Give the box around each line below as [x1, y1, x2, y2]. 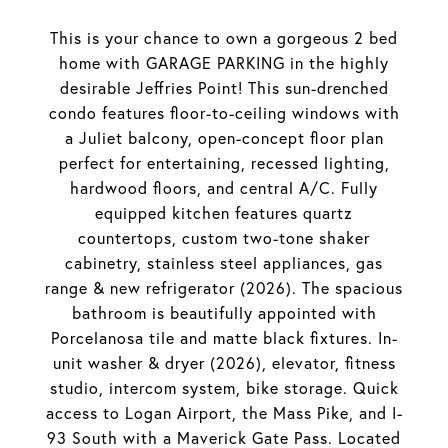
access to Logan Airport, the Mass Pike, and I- [45, 403, 403, 423]
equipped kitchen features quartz [95, 203, 353, 223]
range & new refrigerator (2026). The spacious [45, 278, 403, 298]
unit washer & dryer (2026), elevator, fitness [52, 353, 396, 373]
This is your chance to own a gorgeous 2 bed [50, 28, 398, 48]
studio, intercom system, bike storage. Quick [49, 378, 399, 398]
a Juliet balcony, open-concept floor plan [64, 128, 384, 148]
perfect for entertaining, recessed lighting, [58, 153, 390, 173]
